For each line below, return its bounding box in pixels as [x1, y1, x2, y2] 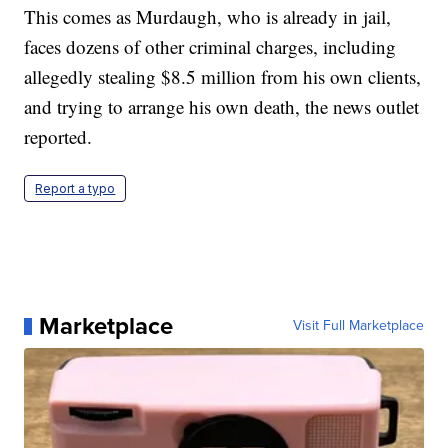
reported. [24, 124, 93, 150]
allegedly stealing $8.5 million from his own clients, [24, 64, 422, 90]
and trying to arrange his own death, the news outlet [24, 94, 420, 120]
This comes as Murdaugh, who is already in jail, [24, 4, 392, 30]
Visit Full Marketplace [292, 315, 424, 337]
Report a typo [35, 181, 116, 197]
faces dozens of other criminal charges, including [24, 34, 397, 60]
